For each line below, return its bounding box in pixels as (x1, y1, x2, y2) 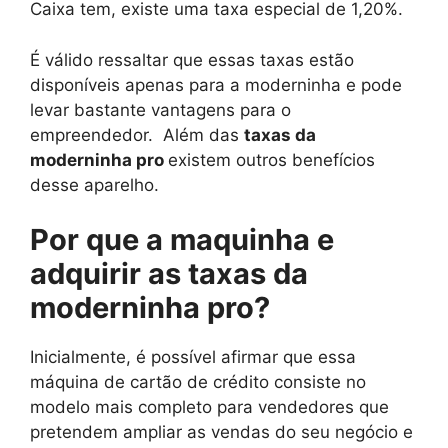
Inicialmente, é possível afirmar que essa (30, 347, 356, 367)
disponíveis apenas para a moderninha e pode (30, 74, 402, 95)
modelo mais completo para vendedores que (30, 397, 389, 417)
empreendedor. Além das (30, 124, 244, 145)
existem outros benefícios (168, 149, 375, 170)
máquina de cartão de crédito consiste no (30, 372, 366, 392)
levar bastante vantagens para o (30, 99, 291, 120)
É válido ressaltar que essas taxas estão (30, 49, 354, 70)
